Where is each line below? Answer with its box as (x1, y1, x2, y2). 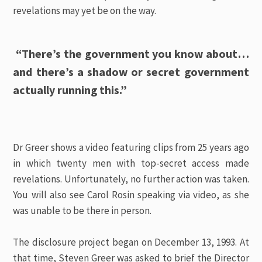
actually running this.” (13, 82, 127, 97)
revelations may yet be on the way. (13, 4, 157, 17)
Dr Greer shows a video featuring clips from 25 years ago (13, 141, 249, 154)
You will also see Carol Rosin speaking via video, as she (13, 188, 249, 201)
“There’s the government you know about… (13, 46, 249, 61)
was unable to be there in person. (13, 204, 152, 217)
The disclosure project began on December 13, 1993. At (13, 236, 249, 249)
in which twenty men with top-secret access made (13, 157, 249, 170)
